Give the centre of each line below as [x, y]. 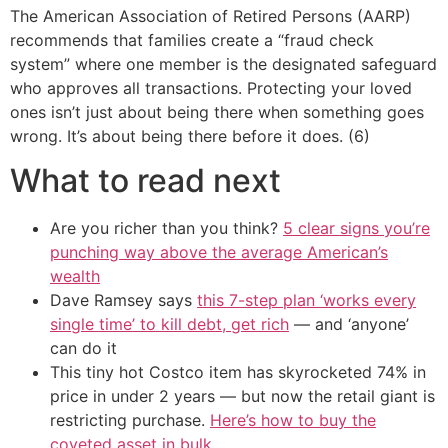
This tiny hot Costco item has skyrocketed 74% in [238, 372]
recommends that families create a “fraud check [192, 39]
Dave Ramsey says [123, 300]
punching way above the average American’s [219, 252]
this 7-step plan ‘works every [306, 300]
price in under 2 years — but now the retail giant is [242, 396]
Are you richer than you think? [166, 228]
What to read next [145, 181]
